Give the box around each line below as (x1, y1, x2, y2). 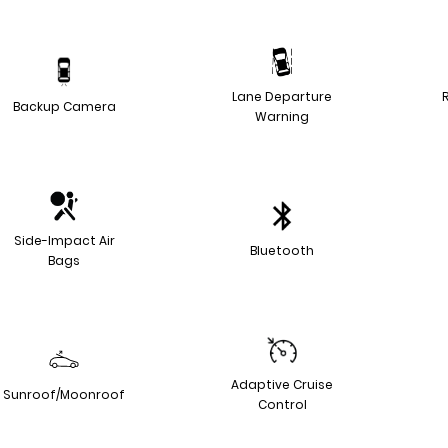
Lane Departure (232, 88, 332, 105)
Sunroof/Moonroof (3, 386, 125, 403)
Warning (255, 108, 309, 125)
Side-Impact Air (13, 232, 115, 249)
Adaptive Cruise (231, 376, 333, 393)
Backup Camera (12, 98, 116, 115)
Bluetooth (250, 242, 314, 259)
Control (257, 396, 307, 413)
